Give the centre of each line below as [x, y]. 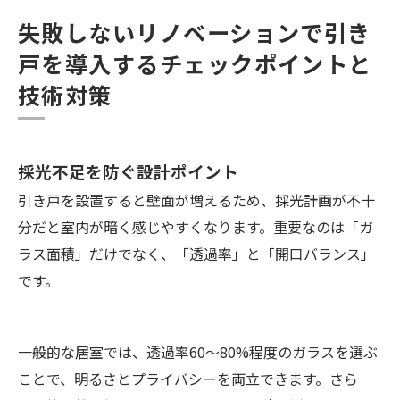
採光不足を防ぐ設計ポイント [128, 171]
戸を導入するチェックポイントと [195, 64]
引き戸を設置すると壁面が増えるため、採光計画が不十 [196, 200]
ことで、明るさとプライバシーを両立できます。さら [188, 379]
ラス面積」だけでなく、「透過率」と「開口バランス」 [196, 254]
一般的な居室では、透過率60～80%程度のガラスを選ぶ [198, 352]
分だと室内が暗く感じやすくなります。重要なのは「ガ [196, 227]
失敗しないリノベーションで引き [195, 33]
